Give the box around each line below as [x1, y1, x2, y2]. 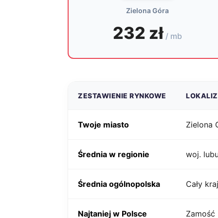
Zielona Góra [126, 6, 169, 15]
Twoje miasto [78, 120, 129, 129]
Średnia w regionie [78, 149, 149, 159]
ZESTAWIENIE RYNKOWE [78, 91, 166, 100]
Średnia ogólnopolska [78, 179, 160, 189]
